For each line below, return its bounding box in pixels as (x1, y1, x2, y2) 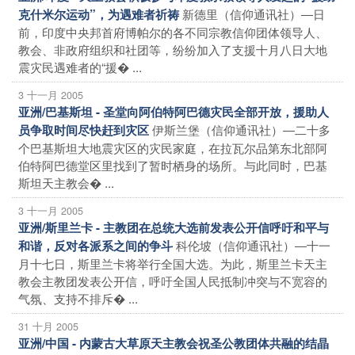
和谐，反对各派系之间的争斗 (18, 236, 173, 254)
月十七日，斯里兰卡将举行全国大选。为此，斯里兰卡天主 (18, 254, 327, 272)
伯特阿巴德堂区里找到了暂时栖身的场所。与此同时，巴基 (18, 155, 327, 174)
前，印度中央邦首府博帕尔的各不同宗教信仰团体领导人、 (18, 22, 327, 40)
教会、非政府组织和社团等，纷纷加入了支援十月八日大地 (18, 40, 327, 58)
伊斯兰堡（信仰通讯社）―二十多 (152, 120, 330, 138)
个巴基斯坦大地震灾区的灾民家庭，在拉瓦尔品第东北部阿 (18, 138, 327, 156)
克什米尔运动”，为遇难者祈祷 (18, 5, 179, 23)
